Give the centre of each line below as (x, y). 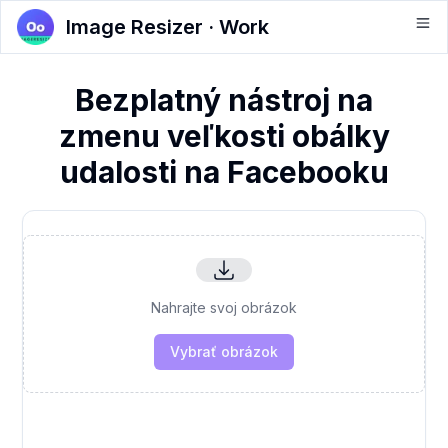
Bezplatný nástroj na (224, 100)
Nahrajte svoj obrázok (224, 307)
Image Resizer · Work (167, 27)
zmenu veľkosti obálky (224, 136)
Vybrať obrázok (224, 351)
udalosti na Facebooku (224, 172)
